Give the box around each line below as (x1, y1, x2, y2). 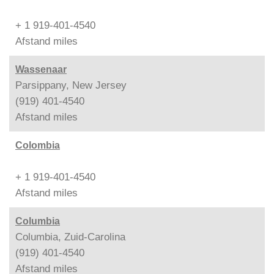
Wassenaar (15, 64, 67, 75)
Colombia (15, 139, 60, 150)
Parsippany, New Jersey (15, 79, 127, 91)
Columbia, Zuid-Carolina (15, 231, 125, 243)
